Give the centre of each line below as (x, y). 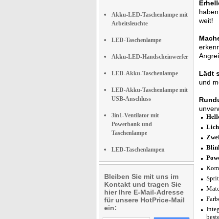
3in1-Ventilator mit (135, 115)
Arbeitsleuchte (130, 23)
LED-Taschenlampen (138, 150)
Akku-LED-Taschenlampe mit (150, 15)
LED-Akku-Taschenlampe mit (150, 90)
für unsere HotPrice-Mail (144, 200)
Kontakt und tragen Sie (143, 184)
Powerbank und (132, 124)
